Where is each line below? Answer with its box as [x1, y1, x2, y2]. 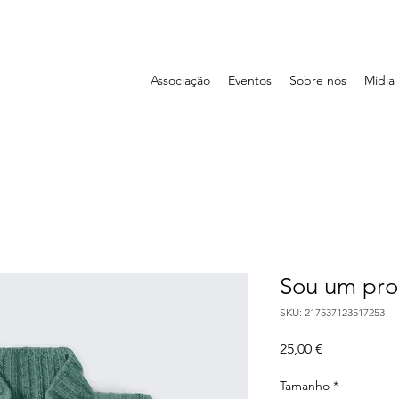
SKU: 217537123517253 [280, 305, 385, 319]
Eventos [228, 72, 272, 88]
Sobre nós [289, 72, 346, 88]
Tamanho [280, 378, 330, 394]
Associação [151, 72, 210, 88]
